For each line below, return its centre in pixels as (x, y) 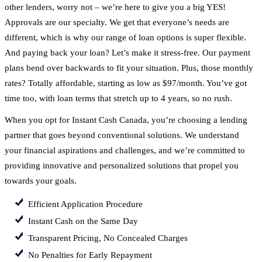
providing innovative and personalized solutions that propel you (122, 166)
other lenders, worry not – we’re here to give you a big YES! (115, 7)
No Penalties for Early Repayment (90, 255)
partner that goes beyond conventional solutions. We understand (122, 135)
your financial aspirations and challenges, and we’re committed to (125, 151)
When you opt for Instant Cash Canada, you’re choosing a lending (126, 120)
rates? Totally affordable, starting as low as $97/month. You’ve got (126, 83)
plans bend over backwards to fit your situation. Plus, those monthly (129, 68)
